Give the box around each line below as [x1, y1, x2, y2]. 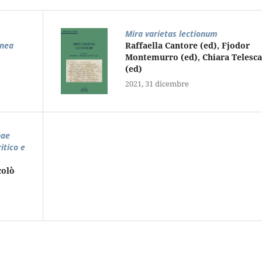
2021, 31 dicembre [125, 78, 189, 89]
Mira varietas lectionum [125, 27, 218, 39]
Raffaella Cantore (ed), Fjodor [125, 39, 250, 51]
